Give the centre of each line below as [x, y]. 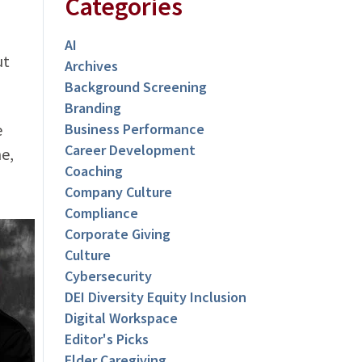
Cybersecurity [109, 276]
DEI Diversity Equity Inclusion [156, 297]
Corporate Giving [118, 234]
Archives [92, 66]
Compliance [102, 213]
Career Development [130, 150]
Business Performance [135, 129]
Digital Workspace [122, 318]
